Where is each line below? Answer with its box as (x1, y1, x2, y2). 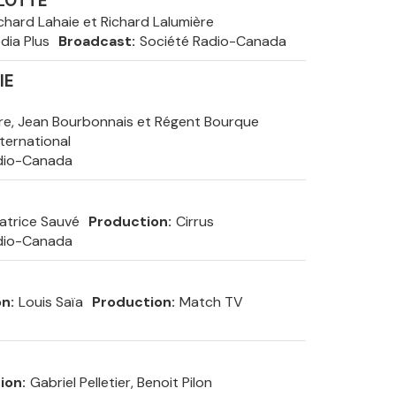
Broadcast (57, 32, 132, 50)
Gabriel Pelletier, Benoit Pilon (29, 373, 212, 392)
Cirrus (175, 212, 214, 231)
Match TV (179, 293, 243, 311)
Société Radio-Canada (139, 32, 286, 50)
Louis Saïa (18, 293, 83, 311)
